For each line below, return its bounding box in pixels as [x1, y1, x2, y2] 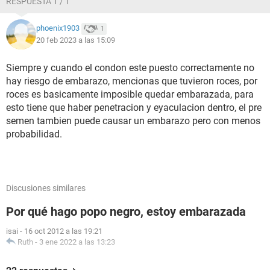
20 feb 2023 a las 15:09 [36, 36, 115, 45]
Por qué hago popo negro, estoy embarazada [6, 204, 246, 219]
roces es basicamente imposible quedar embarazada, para [6, 89, 254, 100]
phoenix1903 [36, 24, 80, 33]
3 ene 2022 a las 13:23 [39, 237, 115, 246]
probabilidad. [6, 128, 64, 140]
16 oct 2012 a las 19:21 [24, 227, 102, 236]
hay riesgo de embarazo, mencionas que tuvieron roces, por [6, 75, 257, 87]
